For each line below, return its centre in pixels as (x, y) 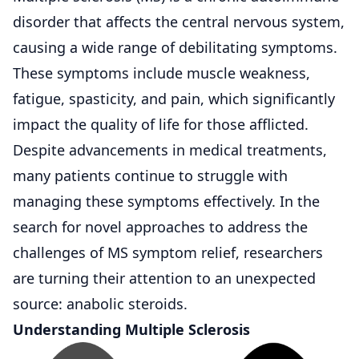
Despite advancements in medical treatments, (170, 149)
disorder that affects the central (123, 21)
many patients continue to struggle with (150, 175)
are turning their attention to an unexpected (164, 278)
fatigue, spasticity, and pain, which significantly (174, 98)
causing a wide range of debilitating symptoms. (175, 47)
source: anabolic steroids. (100, 303)
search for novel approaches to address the (160, 226)
